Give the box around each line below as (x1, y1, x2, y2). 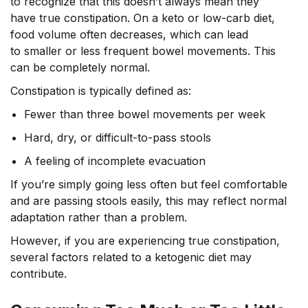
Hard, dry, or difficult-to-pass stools (24, 131, 211, 144)
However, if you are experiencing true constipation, (10, 234, 280, 247)
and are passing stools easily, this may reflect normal (10, 194, 287, 208)
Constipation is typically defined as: (10, 84, 191, 98)
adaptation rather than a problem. (10, 210, 187, 224)
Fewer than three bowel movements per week (24, 107, 265, 121)
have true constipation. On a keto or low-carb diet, (10, 11, 275, 25)
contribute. (10, 267, 67, 280)
